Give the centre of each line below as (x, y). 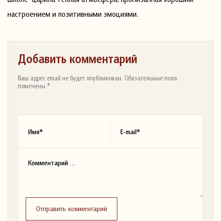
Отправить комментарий (72, 208)
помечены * (34, 86)
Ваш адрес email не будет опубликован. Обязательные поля (97, 78)
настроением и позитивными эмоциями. (73, 14)
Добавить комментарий (77, 58)
